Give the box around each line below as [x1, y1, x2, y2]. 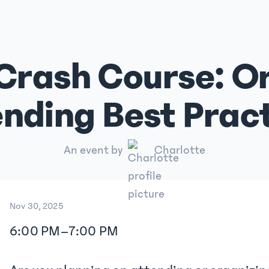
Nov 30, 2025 [10, 201, 64, 211]
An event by [64, 144, 123, 157]
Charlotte [154, 144, 205, 157]
